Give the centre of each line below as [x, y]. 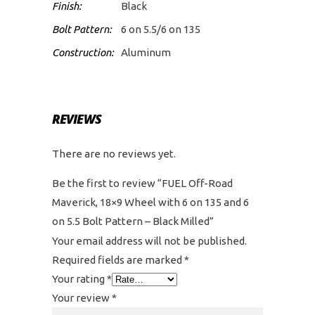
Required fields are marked [118, 260]
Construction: [83, 52]
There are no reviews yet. [114, 154]
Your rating [79, 279]
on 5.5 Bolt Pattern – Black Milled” [133, 221]
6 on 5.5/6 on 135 [161, 29]
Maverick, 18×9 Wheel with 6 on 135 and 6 [150, 202]
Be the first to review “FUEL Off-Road [142, 183]
